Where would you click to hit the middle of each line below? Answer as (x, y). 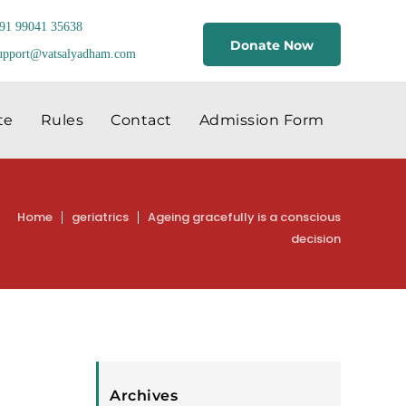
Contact (141, 120)
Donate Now (272, 45)
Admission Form (261, 120)
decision (316, 239)
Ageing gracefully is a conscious (244, 217)
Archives (144, 396)
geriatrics (100, 217)
